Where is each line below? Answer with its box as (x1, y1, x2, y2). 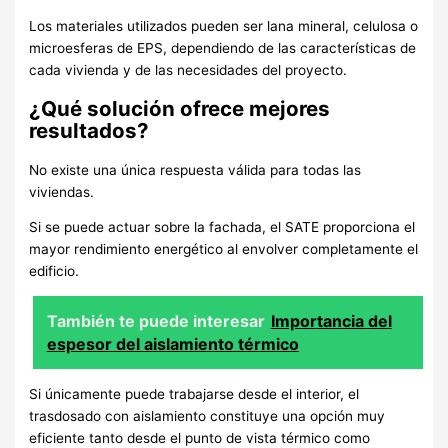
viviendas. (29, 183, 95, 200)
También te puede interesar (46, 310, 265, 331)
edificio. (29, 263, 80, 280)
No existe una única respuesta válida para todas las (29, 161, 362, 178)
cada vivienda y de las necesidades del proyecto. (29, 61, 348, 78)
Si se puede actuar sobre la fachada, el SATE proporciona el (29, 219, 416, 236)
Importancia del (270, 310, 392, 331)
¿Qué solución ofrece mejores (29, 95, 331, 121)
